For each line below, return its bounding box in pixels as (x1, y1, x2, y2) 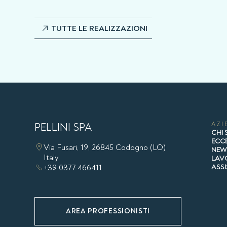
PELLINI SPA (34, 120, 92, 134)
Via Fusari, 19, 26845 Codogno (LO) (44, 142, 166, 153)
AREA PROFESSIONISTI (65, 206, 150, 215)
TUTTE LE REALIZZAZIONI (51, 23, 147, 33)
